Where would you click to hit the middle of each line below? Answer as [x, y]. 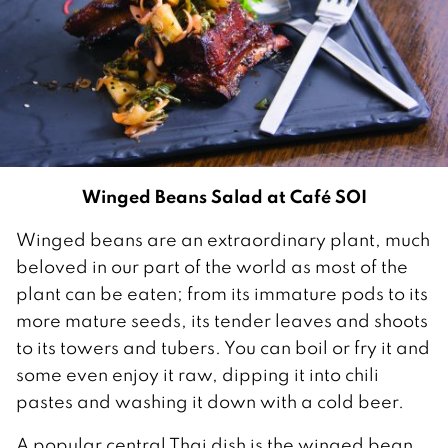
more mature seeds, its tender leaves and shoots [222, 320]
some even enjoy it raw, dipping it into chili [197, 374]
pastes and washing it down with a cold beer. [210, 401]
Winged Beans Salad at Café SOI [224, 195]
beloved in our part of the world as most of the [212, 266]
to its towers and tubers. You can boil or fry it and [223, 347]
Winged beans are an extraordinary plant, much [223, 239]
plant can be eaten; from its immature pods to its [222, 293]
